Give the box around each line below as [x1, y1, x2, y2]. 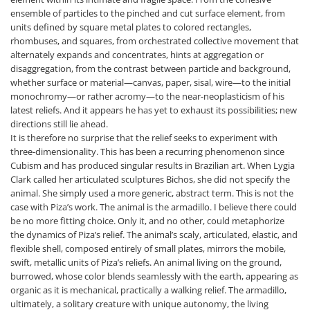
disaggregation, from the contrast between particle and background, [10, 62, 291, 75]
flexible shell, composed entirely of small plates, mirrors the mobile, [10, 242, 286, 255]
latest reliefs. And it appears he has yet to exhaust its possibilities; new [10, 104, 297, 116]
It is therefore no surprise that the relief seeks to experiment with [10, 131, 277, 144]
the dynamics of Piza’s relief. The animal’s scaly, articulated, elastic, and [10, 228, 298, 241]
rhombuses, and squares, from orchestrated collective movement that [10, 35, 299, 47]
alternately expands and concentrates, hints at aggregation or [10, 48, 264, 61]
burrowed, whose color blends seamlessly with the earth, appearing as [10, 270, 298, 282]
